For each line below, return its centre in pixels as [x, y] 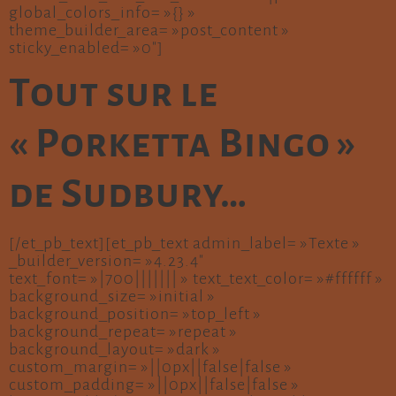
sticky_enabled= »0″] [86, 48]
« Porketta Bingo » [183, 145]
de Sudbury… [128, 195]
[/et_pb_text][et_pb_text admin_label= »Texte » [185, 244]
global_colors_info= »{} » [103, 12]
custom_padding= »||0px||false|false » [154, 385]
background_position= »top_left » [135, 314]
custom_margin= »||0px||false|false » [151, 367]
